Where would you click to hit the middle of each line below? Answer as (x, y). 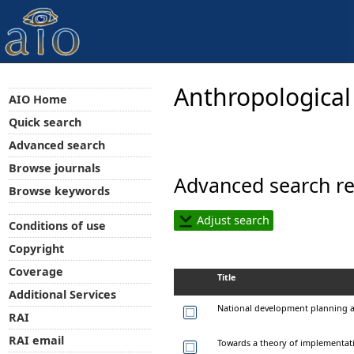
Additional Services (62, 295)
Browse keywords (59, 190)
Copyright (36, 249)
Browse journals (54, 168)
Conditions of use (57, 226)
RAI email (36, 341)
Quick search (45, 122)
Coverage (36, 272)
